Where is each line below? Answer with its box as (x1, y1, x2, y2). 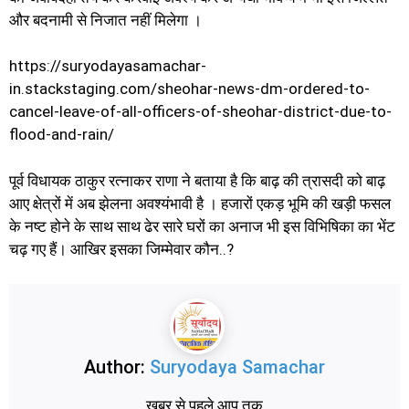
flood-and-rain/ (9, 125, 114, 144)
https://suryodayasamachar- (9, 57, 206, 76)
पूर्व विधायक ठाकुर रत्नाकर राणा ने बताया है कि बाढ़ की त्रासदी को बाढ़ (9, 171, 385, 190)
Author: (84, 355, 150, 378)
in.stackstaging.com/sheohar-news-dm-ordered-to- (9, 79, 370, 99)
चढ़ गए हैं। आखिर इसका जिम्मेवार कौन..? (9, 239, 234, 258)
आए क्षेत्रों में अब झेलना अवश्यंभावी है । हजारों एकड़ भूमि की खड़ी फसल (9, 194, 391, 213)
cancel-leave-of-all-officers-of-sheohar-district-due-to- (9, 102, 392, 121)
